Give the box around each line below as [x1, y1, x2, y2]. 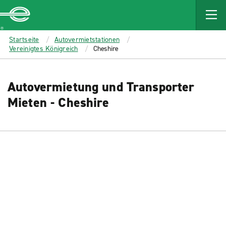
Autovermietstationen [54, 35, 120, 44]
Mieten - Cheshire [8, 94, 109, 111]
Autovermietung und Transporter [8, 78, 195, 95]
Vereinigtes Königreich [9, 44, 78, 53]
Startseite [9, 35, 39, 44]
